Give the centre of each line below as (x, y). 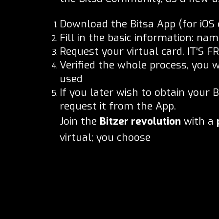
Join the (80, 121)
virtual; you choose (105, 137)
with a (199, 121)
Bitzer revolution (140, 121)
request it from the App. (118, 106)
